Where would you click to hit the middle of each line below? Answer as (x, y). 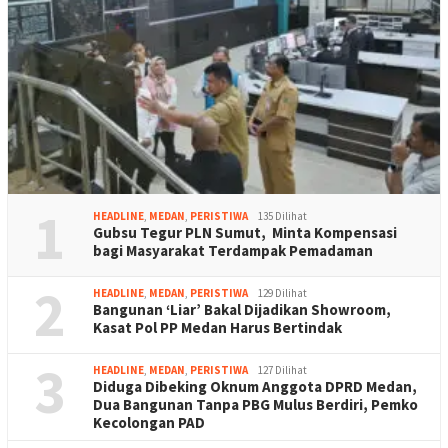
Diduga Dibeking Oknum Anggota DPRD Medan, (255, 386)
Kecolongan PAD (149, 422)
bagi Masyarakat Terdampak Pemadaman (233, 250)
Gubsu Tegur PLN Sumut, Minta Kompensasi (245, 232)
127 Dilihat (282, 369)
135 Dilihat (282, 215)
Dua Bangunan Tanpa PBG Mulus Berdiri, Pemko (255, 404)
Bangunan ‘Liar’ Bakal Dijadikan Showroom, (242, 309)
